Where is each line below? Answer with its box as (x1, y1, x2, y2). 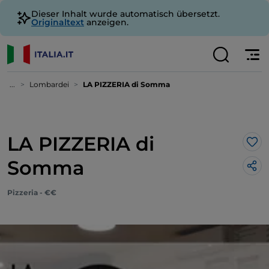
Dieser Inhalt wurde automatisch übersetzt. (31, 8, 220, 19)
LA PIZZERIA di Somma (83, 80, 170, 89)
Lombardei (29, 80, 69, 89)
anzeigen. (84, 17, 128, 28)
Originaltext (31, 17, 84, 28)
